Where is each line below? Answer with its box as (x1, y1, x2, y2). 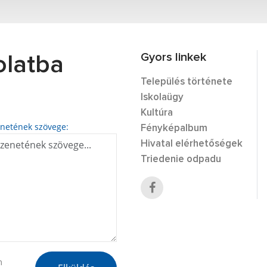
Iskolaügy (141, 92, 184, 103)
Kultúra (141, 108, 173, 119)
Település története (141, 77, 232, 88)
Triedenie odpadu (141, 154, 221, 165)
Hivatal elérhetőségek (141, 139, 243, 150)
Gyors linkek (141, 51, 206, 64)
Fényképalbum (141, 123, 207, 134)
